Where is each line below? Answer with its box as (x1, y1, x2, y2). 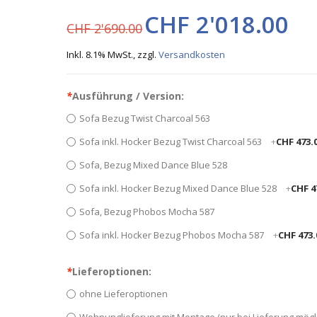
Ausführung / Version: (72, 88, 185, 103)
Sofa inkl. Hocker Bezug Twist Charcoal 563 (79, 134, 265, 148)
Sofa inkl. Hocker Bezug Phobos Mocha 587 (79, 228, 267, 241)
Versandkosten (158, 48, 226, 62)
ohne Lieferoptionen (79, 287, 168, 301)
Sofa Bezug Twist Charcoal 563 (79, 111, 211, 125)
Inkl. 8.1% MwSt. (67, 48, 134, 62)
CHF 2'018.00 (144, 8, 289, 41)
